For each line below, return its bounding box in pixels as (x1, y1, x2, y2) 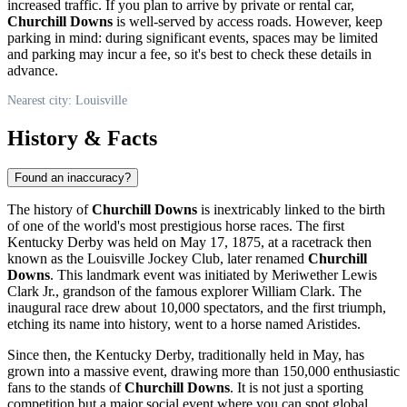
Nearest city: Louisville (7, 93, 127, 107)
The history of (7, 202, 92, 218)
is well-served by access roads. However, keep (113, 13, 382, 29)
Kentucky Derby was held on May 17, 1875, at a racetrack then (7, 234, 372, 251)
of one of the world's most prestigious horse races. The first (7, 218, 344, 234)
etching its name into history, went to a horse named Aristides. (7, 316, 361, 333)
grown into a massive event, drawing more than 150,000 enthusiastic (7, 363, 400, 380)
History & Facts (7, 125, 157, 150)
